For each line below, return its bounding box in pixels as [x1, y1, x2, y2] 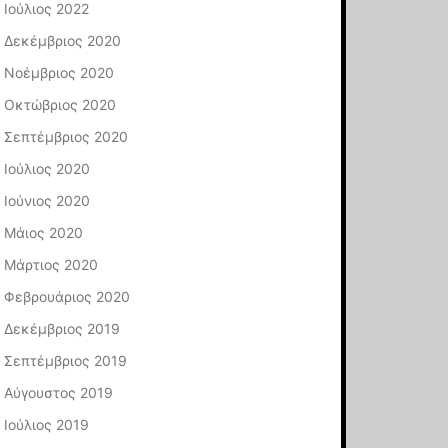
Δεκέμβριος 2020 [4, 31, 122, 49]
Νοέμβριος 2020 [4, 63, 115, 81]
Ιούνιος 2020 [4, 191, 91, 209]
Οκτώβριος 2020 [4, 95, 117, 113]
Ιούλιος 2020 [4, 159, 91, 177]
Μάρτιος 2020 [4, 255, 99, 273]
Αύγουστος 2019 [4, 383, 114, 401]
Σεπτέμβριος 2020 [4, 127, 129, 145]
